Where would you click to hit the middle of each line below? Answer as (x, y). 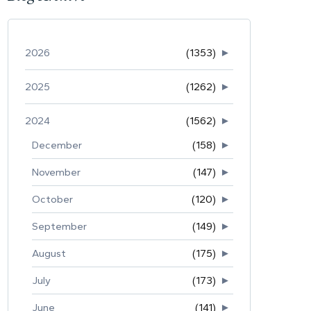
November (56, 172)
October (52, 199)
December (57, 145)
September (59, 226)
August (49, 253)
